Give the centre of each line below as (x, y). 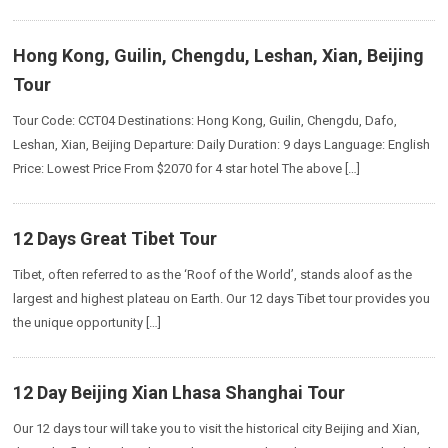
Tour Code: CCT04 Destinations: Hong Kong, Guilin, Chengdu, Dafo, (205, 120)
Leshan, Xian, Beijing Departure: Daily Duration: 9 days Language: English (222, 144)
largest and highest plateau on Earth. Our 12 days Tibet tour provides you (222, 298)
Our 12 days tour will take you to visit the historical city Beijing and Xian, (217, 428)
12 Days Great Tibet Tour (115, 238)
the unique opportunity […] (87, 322)
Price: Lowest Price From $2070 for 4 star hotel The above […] (187, 168)
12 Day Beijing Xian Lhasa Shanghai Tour (179, 392)
